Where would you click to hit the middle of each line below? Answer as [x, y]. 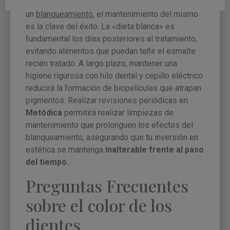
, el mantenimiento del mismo [146, 14]
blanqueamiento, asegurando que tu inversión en [112, 138]
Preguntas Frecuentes [107, 185]
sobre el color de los [99, 205]
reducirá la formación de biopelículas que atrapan [113, 88]
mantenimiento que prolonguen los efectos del [109, 125]
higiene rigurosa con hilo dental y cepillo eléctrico [114, 76]
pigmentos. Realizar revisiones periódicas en [107, 101]
